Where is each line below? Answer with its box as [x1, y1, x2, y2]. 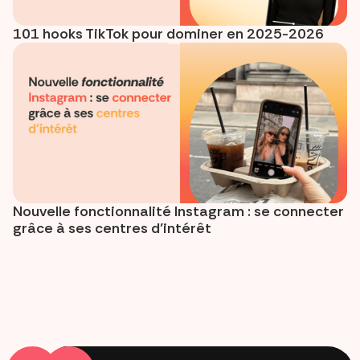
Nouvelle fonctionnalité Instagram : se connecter [13, 201, 344, 221]
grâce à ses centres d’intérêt [13, 218, 211, 238]
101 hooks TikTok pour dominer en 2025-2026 [13, 23, 324, 43]
